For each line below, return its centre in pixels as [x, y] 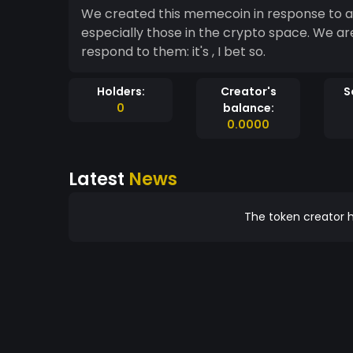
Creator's [248, 91]
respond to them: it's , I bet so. [173, 52]
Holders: [121, 91]
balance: [248, 108]
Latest [98, 179]
